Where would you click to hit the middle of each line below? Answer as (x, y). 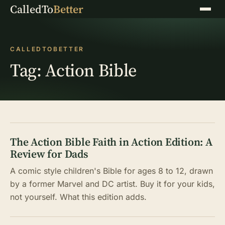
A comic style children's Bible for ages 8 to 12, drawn (111, 171)
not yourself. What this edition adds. (78, 197)
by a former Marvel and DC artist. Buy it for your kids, (113, 184)
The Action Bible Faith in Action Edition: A (111, 142)
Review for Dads (49, 154)
